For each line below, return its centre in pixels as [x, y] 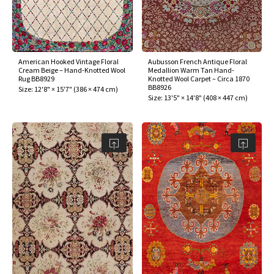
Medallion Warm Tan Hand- [191, 70]
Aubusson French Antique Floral [197, 62]
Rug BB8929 [36, 79]
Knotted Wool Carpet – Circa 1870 [198, 79]
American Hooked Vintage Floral [68, 62]
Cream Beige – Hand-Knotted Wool [72, 70]
